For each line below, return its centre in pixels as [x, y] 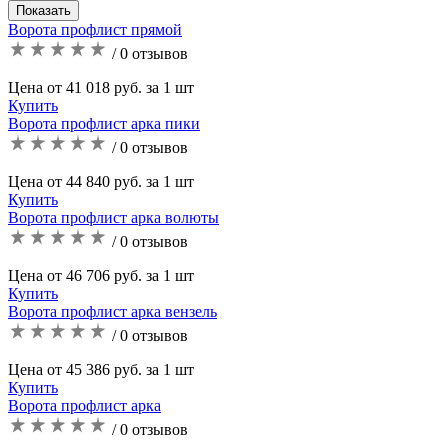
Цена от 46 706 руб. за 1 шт [101, 275]
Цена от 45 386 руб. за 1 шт [101, 369]
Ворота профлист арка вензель [112, 311]
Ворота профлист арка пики [104, 123]
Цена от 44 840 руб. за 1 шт [101, 181]
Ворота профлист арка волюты [113, 217]
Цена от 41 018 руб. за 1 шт [101, 87]
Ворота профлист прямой [95, 29]
